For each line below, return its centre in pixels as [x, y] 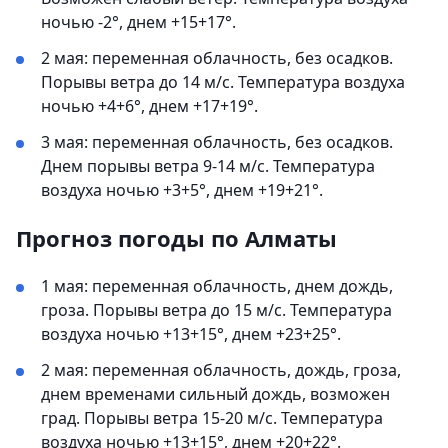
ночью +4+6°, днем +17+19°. [149, 106]
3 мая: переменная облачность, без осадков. [217, 142]
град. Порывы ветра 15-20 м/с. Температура [212, 418]
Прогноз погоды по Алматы [176, 238]
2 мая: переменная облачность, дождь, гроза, [221, 370]
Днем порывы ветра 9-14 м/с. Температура [208, 166]
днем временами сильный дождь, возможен [215, 394]
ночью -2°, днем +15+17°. [138, 22]
